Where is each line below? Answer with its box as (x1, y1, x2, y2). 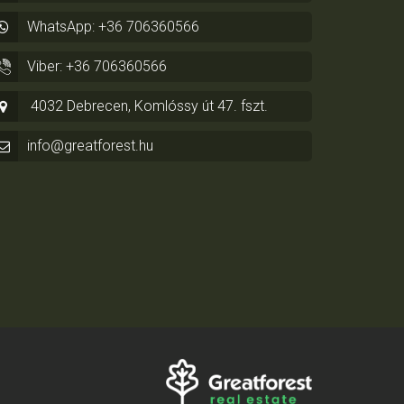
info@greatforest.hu (27, 137, 153, 155)
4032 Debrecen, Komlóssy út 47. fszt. (27, 97, 268, 115)
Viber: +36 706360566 (27, 58, 167, 76)
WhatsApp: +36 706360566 (27, 18, 199, 36)
